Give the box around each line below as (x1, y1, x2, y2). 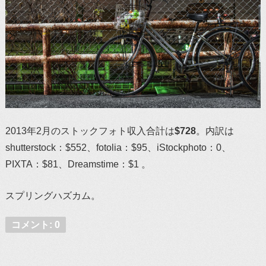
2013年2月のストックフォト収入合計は (5, 126, 175, 137)
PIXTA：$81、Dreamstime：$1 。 (5, 159, 151, 170)
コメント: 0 (11, 220, 60, 230)
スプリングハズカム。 (5, 191, 100, 201)
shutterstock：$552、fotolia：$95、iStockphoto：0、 (5, 142, 231, 153)
